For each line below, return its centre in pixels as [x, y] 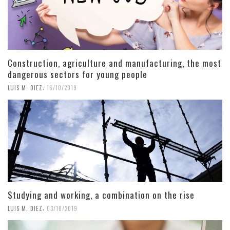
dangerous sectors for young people [78, 74]
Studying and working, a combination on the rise [101, 195]
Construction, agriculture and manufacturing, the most [114, 63]
